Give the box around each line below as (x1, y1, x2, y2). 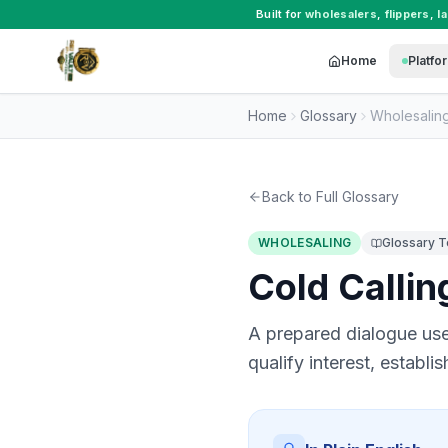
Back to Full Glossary (262, 188, 399, 205)
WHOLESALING (258, 235, 352, 250)
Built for (256, 7, 305, 21)
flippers (384, 7, 430, 21)
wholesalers (304, 7, 377, 21)
